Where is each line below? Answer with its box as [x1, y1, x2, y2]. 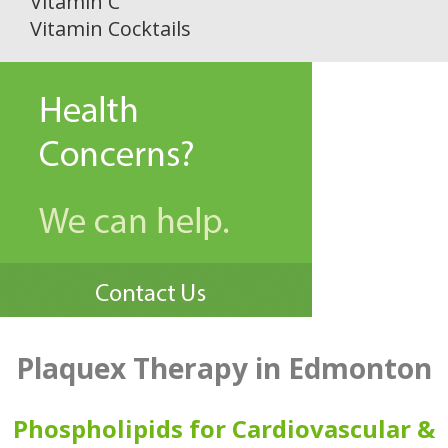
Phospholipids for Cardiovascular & [13, 412, 435, 446]
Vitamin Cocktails [30, 15, 191, 43]
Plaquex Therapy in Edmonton [16, 349, 432, 388]
